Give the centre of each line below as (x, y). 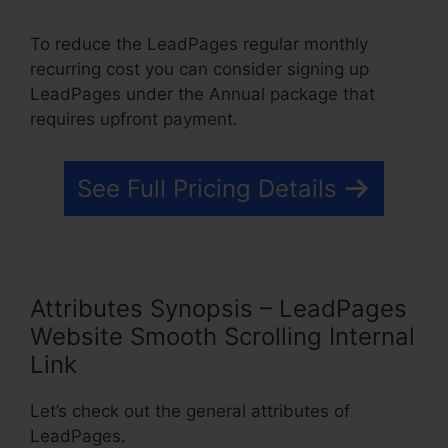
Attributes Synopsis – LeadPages (218, 308)
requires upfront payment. (134, 119)
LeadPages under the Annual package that (202, 94)
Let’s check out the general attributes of (190, 410)
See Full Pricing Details (207, 188)
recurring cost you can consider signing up (199, 69)
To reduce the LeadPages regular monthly (199, 44)
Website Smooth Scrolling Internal (222, 336)
